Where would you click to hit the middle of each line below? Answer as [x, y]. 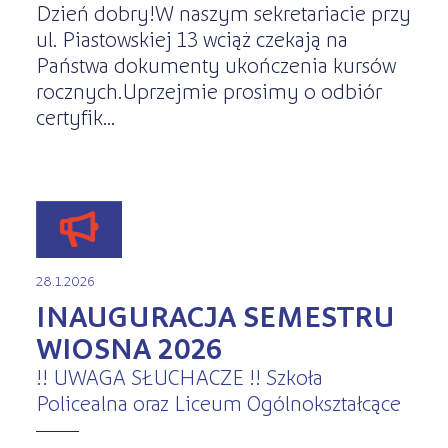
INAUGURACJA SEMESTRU [215, 314]
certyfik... [75, 116]
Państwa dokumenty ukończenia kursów [215, 64]
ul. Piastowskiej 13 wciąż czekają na [191, 38]
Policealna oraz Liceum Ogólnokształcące [218, 401]
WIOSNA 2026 [128, 346]
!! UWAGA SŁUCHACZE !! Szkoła [179, 375]
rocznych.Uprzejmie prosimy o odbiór [208, 90]
